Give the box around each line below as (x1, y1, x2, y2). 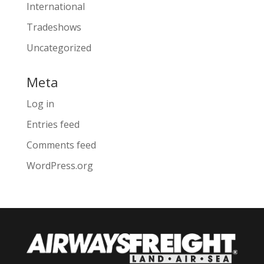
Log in (26, 97, 54, 110)
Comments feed (26, 138, 96, 151)
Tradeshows (26, 21, 81, 34)
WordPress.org (26, 159, 93, 172)
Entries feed (26, 118, 80, 131)
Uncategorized (26, 41, 91, 54)
